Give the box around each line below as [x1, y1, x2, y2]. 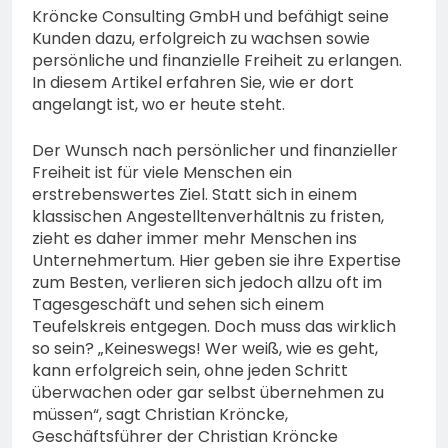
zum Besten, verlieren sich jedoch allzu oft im [32, 271, 382, 295]
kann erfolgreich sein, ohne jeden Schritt [32, 359, 348, 383]
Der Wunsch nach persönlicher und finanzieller [32, 139, 398, 163]
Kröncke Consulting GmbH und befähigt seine [32, 5, 389, 29]
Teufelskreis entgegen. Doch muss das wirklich [32, 315, 396, 339]
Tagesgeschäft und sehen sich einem [32, 293, 324, 317]
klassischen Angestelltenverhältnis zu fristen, [32, 205, 384, 229]
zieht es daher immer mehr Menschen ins [32, 227, 357, 251]
